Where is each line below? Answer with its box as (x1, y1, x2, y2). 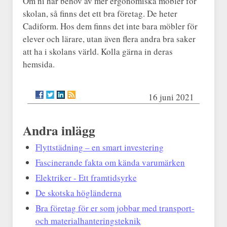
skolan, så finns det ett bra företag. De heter (22, 8, 177, 20)
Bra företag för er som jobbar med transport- (35, 202, 195, 214)
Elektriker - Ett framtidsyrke (35, 172, 137, 184)
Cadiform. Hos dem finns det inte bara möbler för (22, 20, 198, 32)
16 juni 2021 (148, 91, 195, 103)
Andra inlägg (22, 121, 95, 140)
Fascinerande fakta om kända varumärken (35, 157, 185, 169)
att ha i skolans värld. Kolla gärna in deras (22, 46, 173, 58)
